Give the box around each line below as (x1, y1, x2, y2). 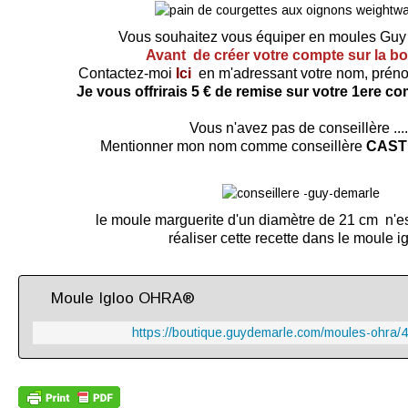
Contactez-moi (78, 65, 176, 81)
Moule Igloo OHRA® (51, 290, 195, 308)
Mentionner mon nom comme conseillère (99, 138, 366, 154)
